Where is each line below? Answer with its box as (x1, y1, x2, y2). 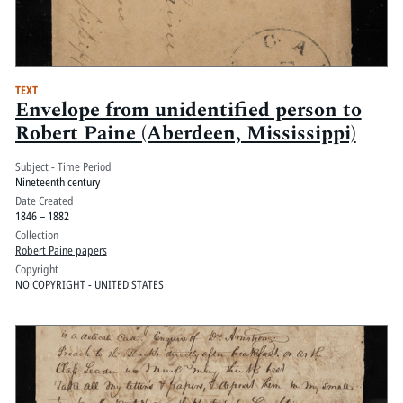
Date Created (14, 193, 74, 210)
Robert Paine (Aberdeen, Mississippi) (14, 118, 356, 148)
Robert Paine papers (14, 242, 107, 259)
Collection (14, 227, 58, 244)
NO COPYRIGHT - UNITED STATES (14, 276, 164, 293)
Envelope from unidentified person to (14, 94, 362, 125)
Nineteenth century (14, 174, 100, 191)
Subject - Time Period (14, 158, 112, 175)
